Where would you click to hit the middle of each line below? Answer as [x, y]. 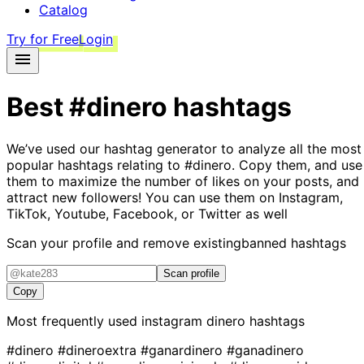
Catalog [63, 10]
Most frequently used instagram [106, 321]
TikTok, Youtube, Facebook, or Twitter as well [147, 213]
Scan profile [191, 273]
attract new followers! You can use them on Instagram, [175, 197]
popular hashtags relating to [95, 165]
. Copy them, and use [297, 165]
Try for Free [43, 39]
